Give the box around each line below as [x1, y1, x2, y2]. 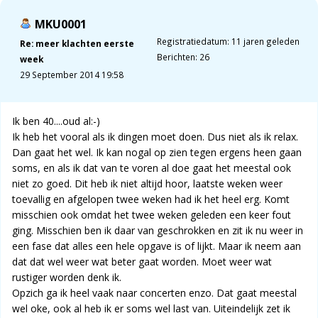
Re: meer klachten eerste [20, 38, 134, 50]
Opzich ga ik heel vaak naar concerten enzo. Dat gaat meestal [12, 286, 297, 300]
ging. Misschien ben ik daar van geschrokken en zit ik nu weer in [12, 224, 303, 238]
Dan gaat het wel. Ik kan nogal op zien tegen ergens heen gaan [12, 146, 302, 160]
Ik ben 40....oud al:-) [12, 114, 100, 128]
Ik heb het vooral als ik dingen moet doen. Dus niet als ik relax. [12, 130, 298, 144]
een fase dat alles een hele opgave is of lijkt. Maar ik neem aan [12, 239, 301, 253]
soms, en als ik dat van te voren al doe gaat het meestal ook [12, 161, 291, 175]
